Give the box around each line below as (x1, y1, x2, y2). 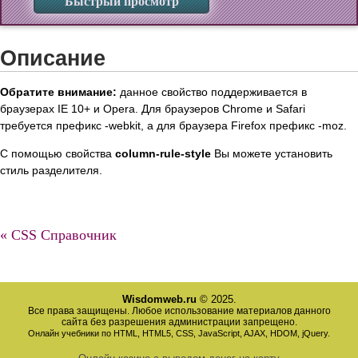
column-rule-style (115, 147, 211, 161)
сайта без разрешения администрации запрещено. (61, 316, 297, 328)
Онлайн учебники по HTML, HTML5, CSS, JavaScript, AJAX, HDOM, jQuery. (28, 328, 330, 339)
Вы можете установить (211, 147, 332, 161)
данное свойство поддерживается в (117, 86, 307, 98)
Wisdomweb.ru (121, 293, 197, 306)
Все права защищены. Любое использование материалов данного (27, 305, 331, 317)
